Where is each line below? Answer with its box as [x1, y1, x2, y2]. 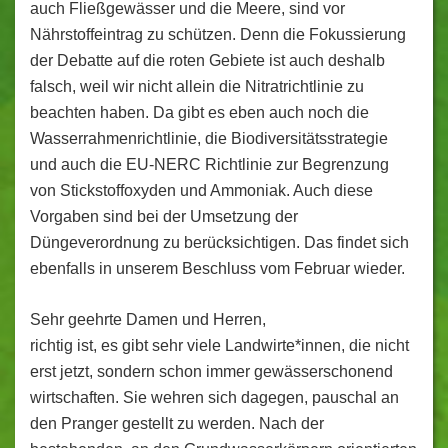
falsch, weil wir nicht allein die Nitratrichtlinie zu [30, 78, 364, 95]
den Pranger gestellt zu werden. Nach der [30, 415, 324, 432]
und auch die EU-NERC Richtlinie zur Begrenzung [30, 156, 389, 173]
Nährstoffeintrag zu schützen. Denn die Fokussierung [30, 26, 406, 43]
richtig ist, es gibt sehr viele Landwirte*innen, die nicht [30, 337, 409, 354]
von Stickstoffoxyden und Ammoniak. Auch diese [30, 182, 373, 199]
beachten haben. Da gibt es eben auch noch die [30, 104, 369, 121]
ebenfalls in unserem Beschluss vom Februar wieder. [30, 260, 405, 277]
